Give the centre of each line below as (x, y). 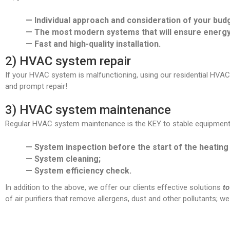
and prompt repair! (36, 87)
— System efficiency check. (79, 171)
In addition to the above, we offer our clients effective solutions (114, 188)
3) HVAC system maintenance (88, 110)
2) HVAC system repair (68, 61)
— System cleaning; (63, 159)
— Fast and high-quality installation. (93, 44)
